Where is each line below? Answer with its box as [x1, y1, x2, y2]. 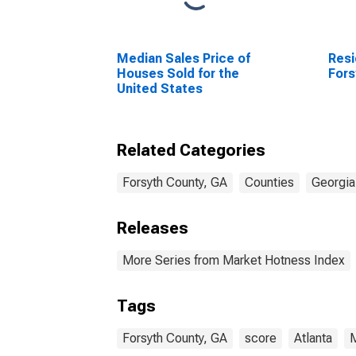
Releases [117, 219, 188, 238]
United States [117, 81, 203, 96]
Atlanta [294, 331, 332, 346]
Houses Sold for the [117, 66, 239, 81]
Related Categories [117, 141, 265, 160]
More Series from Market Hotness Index [122, 253, 345, 268]
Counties [245, 175, 294, 190]
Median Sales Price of [117, 51, 250, 66]
